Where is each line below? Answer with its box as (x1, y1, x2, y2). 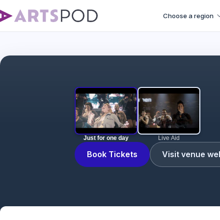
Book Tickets (87, 149, 137, 159)
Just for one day (83, 135, 129, 141)
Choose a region (163, 12, 214, 20)
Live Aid (158, 135, 180, 141)
